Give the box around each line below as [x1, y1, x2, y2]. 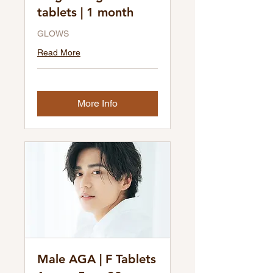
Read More [37, 48, 80, 58]
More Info [77, 97, 118, 110]
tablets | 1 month [37, 5, 133, 20]
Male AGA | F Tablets [37, 251, 156, 266]
